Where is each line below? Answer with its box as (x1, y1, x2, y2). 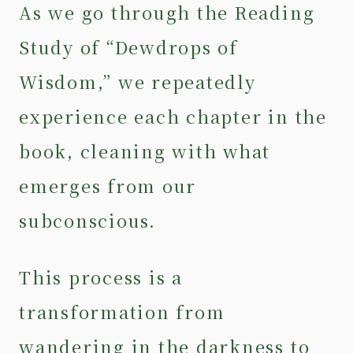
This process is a (19, 264, 183, 289)
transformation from (19, 299, 225, 324)
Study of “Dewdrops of (19, 34, 238, 59)
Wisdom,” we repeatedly (19, 69, 256, 94)
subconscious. (19, 207, 156, 232)
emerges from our (19, 173, 197, 198)
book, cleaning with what (19, 138, 271, 163)
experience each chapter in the (19, 103, 327, 128)
